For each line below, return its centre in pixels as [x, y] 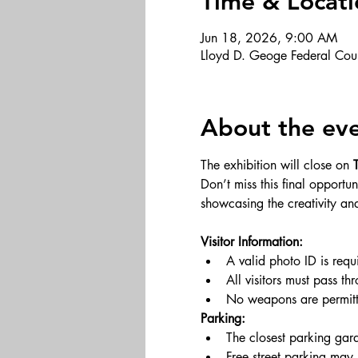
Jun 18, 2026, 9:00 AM [268, 38]
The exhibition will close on [276, 165]
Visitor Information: [251, 242]
